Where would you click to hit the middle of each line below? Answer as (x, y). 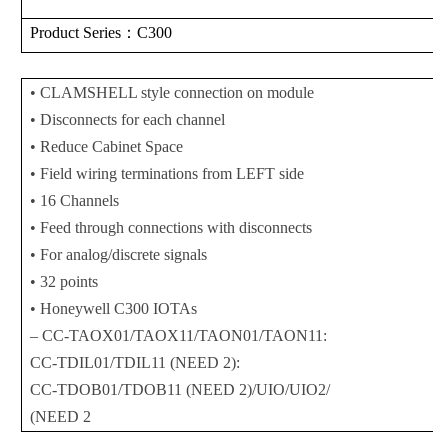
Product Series (75, 32)
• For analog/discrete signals (118, 255)
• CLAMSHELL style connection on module (171, 93)
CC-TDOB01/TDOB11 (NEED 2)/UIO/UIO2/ (179, 390)
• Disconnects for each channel (127, 120)
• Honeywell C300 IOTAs (113, 309)
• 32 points (63, 282)
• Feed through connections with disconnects (170, 228)
